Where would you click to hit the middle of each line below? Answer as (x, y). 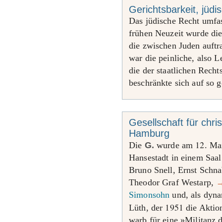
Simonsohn (149, 195)
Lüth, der (147, 208)
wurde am (175, 145)
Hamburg (149, 133)
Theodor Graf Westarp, (173, 182)
